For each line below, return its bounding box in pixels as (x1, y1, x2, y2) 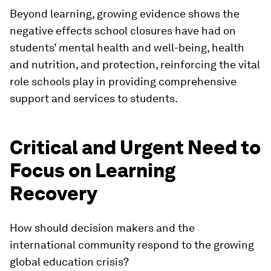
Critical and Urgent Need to (10, 135, 261, 160)
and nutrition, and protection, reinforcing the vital (10, 58, 260, 71)
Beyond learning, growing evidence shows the (10, 7, 240, 21)
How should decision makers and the (10, 221, 195, 235)
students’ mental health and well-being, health (10, 41, 244, 54)
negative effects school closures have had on (10, 24, 236, 38)
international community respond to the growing (10, 238, 254, 252)
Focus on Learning (10, 158, 175, 183)
